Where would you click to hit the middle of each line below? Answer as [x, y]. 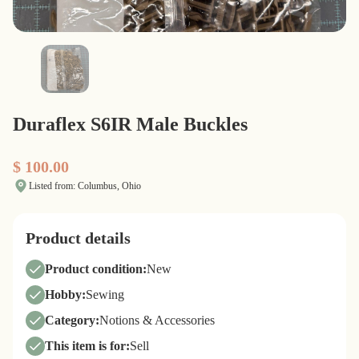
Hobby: [65, 294]
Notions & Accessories [157, 320]
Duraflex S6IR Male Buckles [130, 124]
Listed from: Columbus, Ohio [85, 186]
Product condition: [96, 269]
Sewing [105, 294]
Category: [72, 320]
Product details [78, 238]
